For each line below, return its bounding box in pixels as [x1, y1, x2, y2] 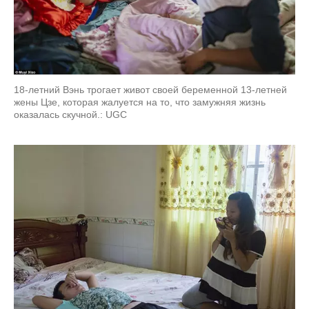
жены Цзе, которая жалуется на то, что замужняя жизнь [14, 97, 266, 108]
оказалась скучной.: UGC [14, 109, 127, 121]
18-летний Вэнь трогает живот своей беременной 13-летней [14, 84, 287, 96]
